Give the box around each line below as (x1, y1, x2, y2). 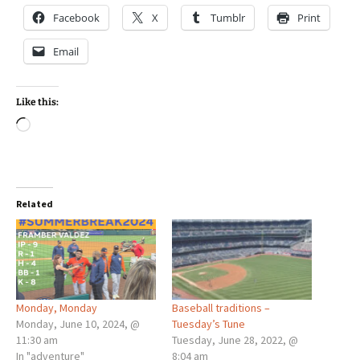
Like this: (16, 96, 59, 108)
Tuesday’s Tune (172, 316, 245, 331)
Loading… (30, 118, 87, 135)
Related (16, 198, 53, 211)
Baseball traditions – (172, 300, 270, 315)
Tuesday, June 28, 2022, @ (172, 332, 298, 347)
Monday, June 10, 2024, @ (16, 316, 140, 331)
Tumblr (211, 10, 245, 26)
